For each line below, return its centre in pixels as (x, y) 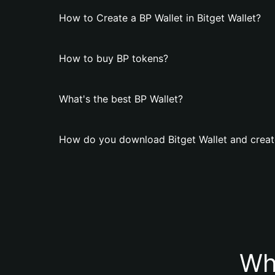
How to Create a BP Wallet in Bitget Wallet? (160, 18)
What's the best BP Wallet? (121, 99)
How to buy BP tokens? (114, 58)
